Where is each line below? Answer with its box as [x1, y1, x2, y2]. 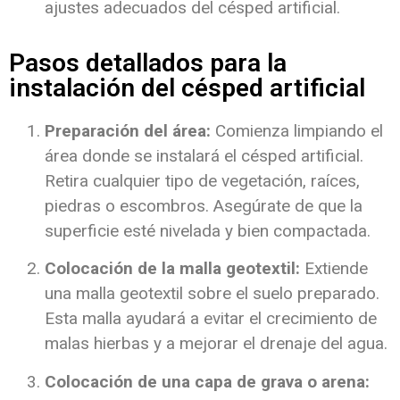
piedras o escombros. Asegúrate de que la [45, 196, 362, 217]
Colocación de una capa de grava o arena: [45, 371, 370, 392]
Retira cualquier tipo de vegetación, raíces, [45, 171, 360, 192]
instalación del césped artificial [9, 73, 365, 104]
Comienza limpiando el [211, 121, 383, 142]
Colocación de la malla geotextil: [45, 258, 300, 279]
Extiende [300, 258, 368, 279]
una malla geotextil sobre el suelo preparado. [45, 283, 379, 304]
